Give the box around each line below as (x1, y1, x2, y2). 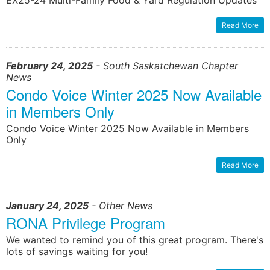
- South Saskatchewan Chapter (93, 60, 238, 72)
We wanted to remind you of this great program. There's (6, 234, 263, 246)
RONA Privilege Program (6, 212, 165, 234)
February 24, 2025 (6, 60, 93, 72)
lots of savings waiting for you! (6, 245, 148, 258)
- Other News (89, 199, 152, 212)
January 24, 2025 (6, 199, 89, 212)
